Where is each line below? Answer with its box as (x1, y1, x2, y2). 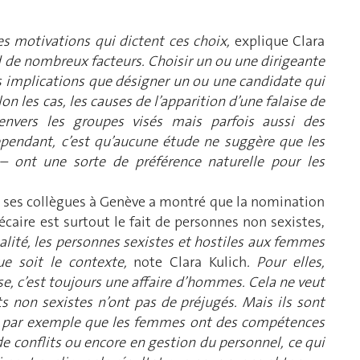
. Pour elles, (246, 252, 325, 272)
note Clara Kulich (133, 252, 247, 272)
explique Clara (234, 31, 325, 51)
